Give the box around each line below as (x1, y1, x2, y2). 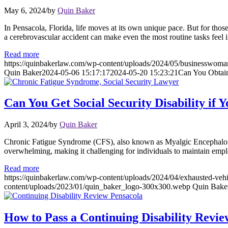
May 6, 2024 (4, 6, 45, 15)
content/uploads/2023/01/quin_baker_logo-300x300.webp (4, 182, 190, 191)
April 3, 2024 (4, 120, 47, 129)
